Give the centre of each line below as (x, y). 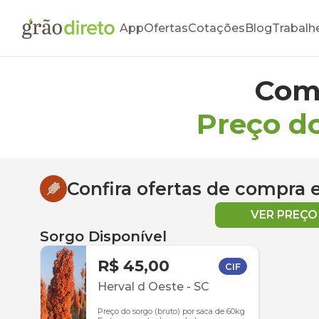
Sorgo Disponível (103, 236)
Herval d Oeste (141, 287)
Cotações (216, 28)
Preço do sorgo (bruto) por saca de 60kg (171, 311)
